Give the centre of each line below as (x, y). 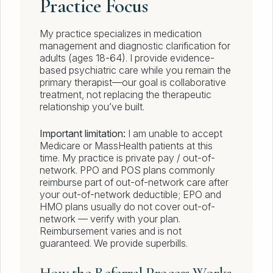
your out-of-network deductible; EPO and (130, 195)
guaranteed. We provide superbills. (114, 243)
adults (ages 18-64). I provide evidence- (127, 58)
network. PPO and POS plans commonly (127, 170)
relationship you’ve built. (92, 107)
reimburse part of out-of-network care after (134, 183)
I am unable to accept (174, 134)
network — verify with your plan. (110, 219)
